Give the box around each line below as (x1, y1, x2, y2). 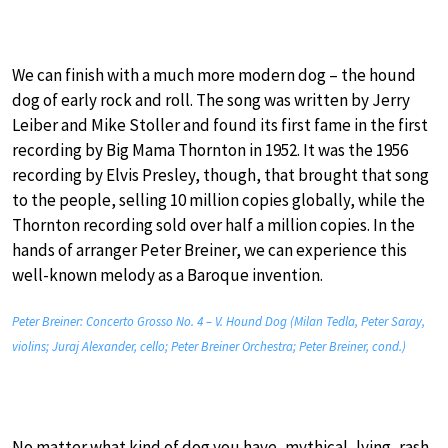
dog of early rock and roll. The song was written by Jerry (12, 88, 410, 111)
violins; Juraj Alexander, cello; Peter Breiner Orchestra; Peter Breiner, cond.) (12, 337, 406, 355)
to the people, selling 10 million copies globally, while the (12, 188, 425, 211)
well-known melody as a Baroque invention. (12, 263, 323, 286)
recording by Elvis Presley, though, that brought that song (12, 163, 429, 186)
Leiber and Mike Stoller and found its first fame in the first (12, 113, 428, 136)
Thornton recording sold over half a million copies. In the (12, 213, 415, 236)
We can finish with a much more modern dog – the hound (12, 63, 416, 86)
